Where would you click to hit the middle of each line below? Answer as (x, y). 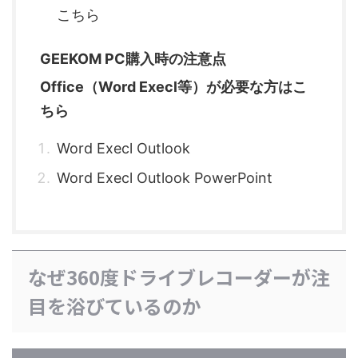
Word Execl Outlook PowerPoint (165, 178)
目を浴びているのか (114, 306)
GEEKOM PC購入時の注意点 (133, 59)
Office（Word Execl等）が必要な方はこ (173, 87)
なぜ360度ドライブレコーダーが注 (179, 277)
